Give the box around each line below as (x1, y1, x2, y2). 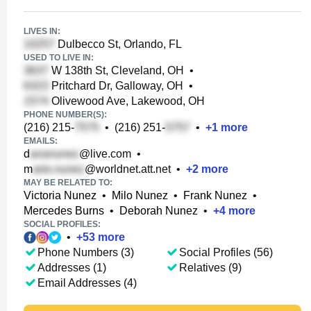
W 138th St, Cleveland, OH (49, 65, 184, 76)
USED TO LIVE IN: (24, 53, 94, 62)
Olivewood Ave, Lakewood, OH (49, 95, 205, 107)
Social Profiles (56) (179, 246, 273, 258)
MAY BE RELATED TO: (24, 178, 112, 187)
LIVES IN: (24, 26, 60, 36)
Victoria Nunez (24, 190, 96, 201)
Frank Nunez (183, 190, 247, 201)
